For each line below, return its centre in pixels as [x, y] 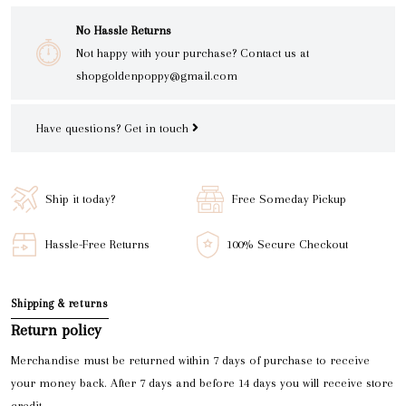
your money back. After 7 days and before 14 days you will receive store [202, 382]
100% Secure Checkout [287, 245]
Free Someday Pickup [289, 199]
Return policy [56, 329]
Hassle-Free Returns [97, 245]
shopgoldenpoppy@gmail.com [157, 75]
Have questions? [80, 128]
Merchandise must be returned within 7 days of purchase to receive [190, 360]
